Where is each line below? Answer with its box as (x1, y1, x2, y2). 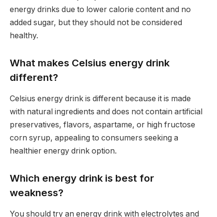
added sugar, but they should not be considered (10, 18, 182, 28)
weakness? (10, 186, 63, 199)
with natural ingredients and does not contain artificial (10, 107, 202, 117)
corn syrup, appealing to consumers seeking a (10, 133, 178, 143)
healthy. (10, 31, 38, 41)
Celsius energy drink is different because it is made (10, 94, 191, 104)
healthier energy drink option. (10, 146, 117, 156)
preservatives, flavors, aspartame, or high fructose (10, 120, 195, 130)
